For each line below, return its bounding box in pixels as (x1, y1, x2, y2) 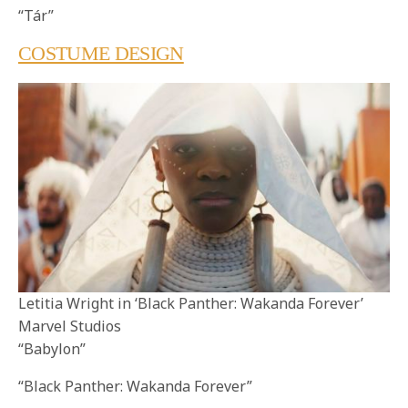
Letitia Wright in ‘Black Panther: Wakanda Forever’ (18, 292, 363, 313)
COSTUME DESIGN (18, 42, 184, 66)
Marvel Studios (18, 315, 121, 336)
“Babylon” (18, 338, 86, 359)
